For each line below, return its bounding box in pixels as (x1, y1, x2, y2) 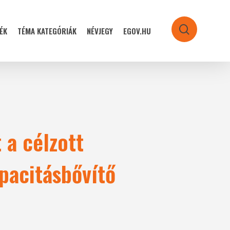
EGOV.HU (123, 25, 151, 36)
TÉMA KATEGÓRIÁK (17, 25, 76, 36)
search (185, 25, 216, 37)
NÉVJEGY (87, 25, 113, 36)
